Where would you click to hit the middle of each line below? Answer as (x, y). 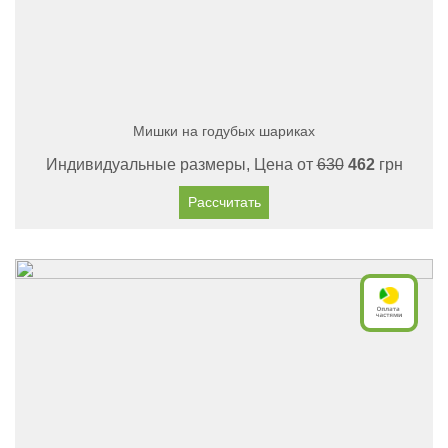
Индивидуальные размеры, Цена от (181, 164)
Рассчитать (224, 202)
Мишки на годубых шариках (224, 131)
